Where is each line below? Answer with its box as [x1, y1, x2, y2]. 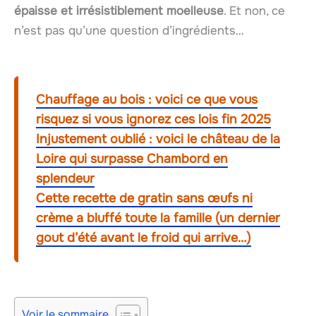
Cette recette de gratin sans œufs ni [36, 190, 253, 206]
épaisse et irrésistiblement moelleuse [14, 4, 224, 19]
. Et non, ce [224, 4, 285, 19]
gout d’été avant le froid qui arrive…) [36, 229, 251, 245]
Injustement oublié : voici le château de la [36, 130, 280, 147]
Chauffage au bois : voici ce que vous [36, 91, 257, 107]
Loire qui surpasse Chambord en [36, 150, 228, 166]
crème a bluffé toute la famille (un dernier [36, 209, 280, 226]
